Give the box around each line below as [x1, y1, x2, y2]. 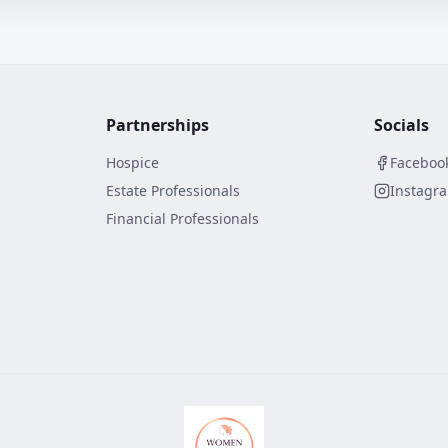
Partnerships [105, 114, 209, 136]
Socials [374, 114, 430, 136]
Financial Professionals [105, 209, 259, 228]
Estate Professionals [105, 181, 240, 200]
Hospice [105, 153, 159, 172]
